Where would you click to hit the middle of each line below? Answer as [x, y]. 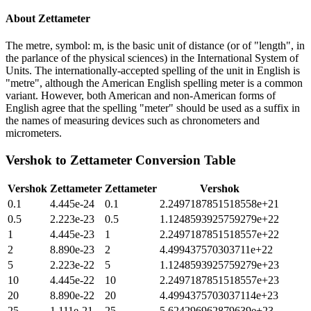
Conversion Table [184, 160]
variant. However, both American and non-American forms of [141, 95]
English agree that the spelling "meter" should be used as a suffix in [153, 108]
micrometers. [34, 133]
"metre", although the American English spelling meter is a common [154, 83]
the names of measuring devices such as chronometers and [133, 120]
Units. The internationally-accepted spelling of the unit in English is [153, 70]
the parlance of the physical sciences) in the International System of [152, 58]
